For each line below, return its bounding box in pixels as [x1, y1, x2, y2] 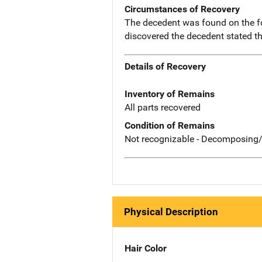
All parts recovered [125, 102, 201, 113]
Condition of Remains [125, 120, 215, 132]
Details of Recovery [125, 61, 206, 73]
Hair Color [125, 242, 167, 254]
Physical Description [124, 205, 218, 218]
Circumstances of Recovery [125, 3, 240, 15]
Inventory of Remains [125, 88, 215, 100]
